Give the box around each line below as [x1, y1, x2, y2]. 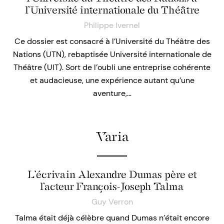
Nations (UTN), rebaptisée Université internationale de [12, 49, 211, 60]
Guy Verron [91, 196, 133, 207]
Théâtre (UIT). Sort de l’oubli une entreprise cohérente [13, 62, 210, 73]
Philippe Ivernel [84, 20, 140, 31]
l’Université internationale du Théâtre [24, 4, 199, 16]
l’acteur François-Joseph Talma [40, 180, 184, 193]
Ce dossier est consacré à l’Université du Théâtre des [14, 36, 210, 47]
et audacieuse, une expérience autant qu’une [29, 75, 194, 86]
